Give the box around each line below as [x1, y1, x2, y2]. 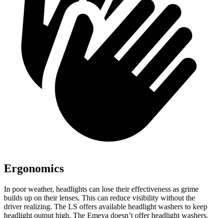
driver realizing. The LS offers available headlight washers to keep [4, 202, 207, 211]
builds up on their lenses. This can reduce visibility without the [4, 194, 195, 202]
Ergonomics [4, 162, 64, 175]
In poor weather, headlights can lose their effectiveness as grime [4, 185, 199, 194]
